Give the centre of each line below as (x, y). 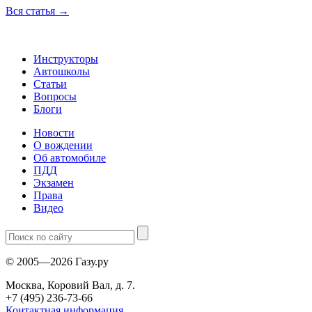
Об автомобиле (70, 157)
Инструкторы (66, 58)
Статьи (50, 84)
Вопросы (55, 96)
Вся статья (32, 10)
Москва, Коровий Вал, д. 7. (70, 285)
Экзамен (54, 182)
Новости (54, 132)
